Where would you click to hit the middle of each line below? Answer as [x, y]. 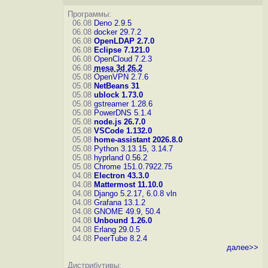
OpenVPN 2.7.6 [121, 77]
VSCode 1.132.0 [123, 131]
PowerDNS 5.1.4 [122, 113]
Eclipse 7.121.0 [121, 50]
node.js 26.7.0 [119, 122]
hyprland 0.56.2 [120, 158]
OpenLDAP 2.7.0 [124, 41]
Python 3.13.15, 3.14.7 [133, 149]
